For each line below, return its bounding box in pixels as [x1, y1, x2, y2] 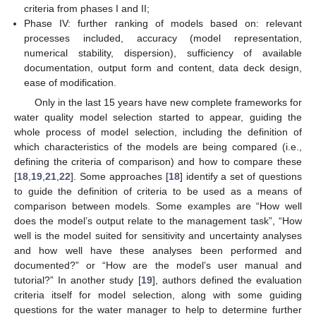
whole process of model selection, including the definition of [14, 126, 302, 138]
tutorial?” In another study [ [14, 274, 141, 286]
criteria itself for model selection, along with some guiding [14, 289, 302, 301]
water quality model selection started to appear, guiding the [14, 111, 302, 123]
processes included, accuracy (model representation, [24, 32, 302, 44]
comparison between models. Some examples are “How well [14, 200, 302, 212]
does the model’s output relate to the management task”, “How [14, 215, 302, 227]
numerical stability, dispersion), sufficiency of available [24, 47, 302, 59]
